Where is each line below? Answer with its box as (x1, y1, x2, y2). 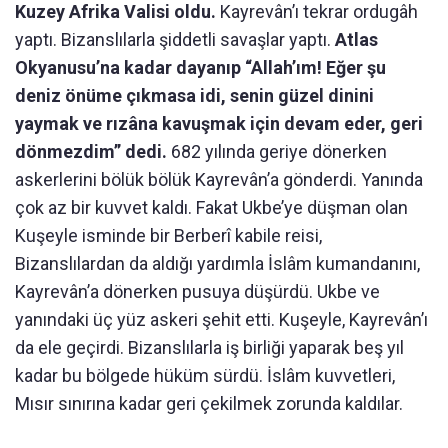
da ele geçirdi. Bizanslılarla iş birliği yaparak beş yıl (15, 337, 404, 359)
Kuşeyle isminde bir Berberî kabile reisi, (15, 225, 322, 247)
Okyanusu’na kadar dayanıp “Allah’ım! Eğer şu (15, 57, 386, 79)
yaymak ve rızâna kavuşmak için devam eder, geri (15, 113, 423, 135)
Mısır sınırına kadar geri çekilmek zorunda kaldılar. (15, 393, 403, 415)
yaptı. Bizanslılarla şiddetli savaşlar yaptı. (15, 29, 335, 51)
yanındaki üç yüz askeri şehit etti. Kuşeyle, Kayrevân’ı (15, 309, 428, 331)
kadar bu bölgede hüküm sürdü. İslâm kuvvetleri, (15, 365, 395, 387)
